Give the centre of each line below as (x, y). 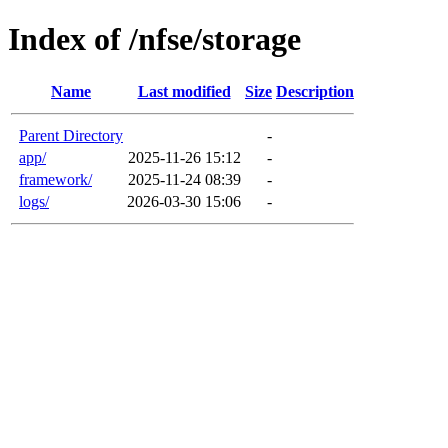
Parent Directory (71, 135)
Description (315, 91)
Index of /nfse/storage (154, 39)
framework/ (55, 179)
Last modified (184, 91)
